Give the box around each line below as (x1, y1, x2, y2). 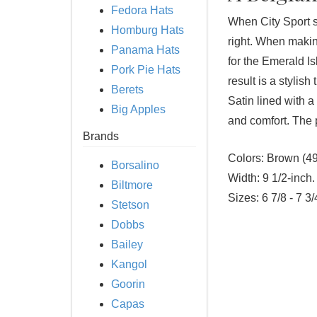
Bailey (111, 238, 143, 250)
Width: (228, 172, 260, 185)
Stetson (111, 199, 149, 211)
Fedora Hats (111, 4, 173, 16)
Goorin (111, 278, 145, 290)
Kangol (111, 258, 147, 270)
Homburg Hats (111, 24, 184, 36)
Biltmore (111, 179, 153, 191)
